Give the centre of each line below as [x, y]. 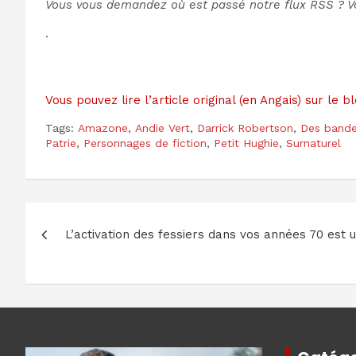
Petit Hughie [246, 143]
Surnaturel [313, 143]
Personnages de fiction [145, 143]
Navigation [93, 219]
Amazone [103, 128]
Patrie [61, 143]
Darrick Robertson [245, 128]
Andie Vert [163, 128]
